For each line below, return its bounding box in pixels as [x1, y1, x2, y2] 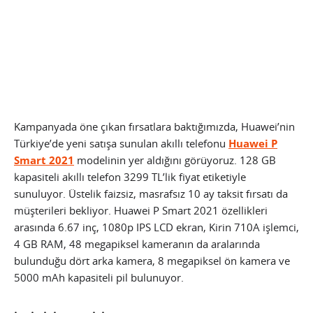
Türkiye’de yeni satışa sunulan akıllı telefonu [14, 136, 228, 151]
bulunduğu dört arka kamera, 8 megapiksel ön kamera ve [14, 254, 290, 268]
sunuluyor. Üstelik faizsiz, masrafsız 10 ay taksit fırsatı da [14, 187, 288, 201]
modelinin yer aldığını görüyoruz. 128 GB [74, 153, 276, 168]
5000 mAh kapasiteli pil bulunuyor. [14, 270, 184, 285]
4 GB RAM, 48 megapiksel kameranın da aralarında [14, 237, 260, 252]
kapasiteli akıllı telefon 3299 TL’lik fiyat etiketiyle [14, 170, 246, 184]
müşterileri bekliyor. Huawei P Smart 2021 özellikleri [14, 203, 268, 218]
